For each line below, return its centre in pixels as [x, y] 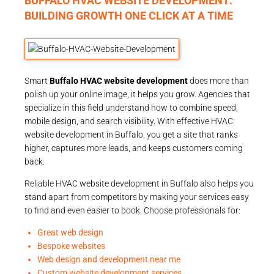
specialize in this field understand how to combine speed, [131, 107]
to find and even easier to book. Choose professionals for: [132, 210]
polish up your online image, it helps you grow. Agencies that [137, 94]
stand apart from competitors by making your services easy [137, 197]
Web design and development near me [109, 259]
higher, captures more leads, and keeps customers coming [134, 148]
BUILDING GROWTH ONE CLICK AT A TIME [129, 15]
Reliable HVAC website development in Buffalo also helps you [139, 183]
